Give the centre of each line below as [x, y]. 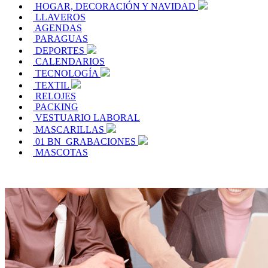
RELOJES [56, 96]
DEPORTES [61, 51]
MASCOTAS [62, 153]
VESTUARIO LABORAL [88, 118]
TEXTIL [53, 86]
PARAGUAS [62, 39]
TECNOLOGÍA [68, 74]
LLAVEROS [60, 17]
